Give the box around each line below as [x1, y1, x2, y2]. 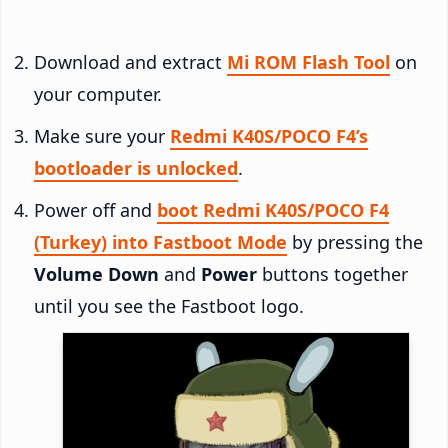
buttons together [257, 261, 408, 286]
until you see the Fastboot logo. [34, 293, 304, 318]
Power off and [34, 197, 157, 222]
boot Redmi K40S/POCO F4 [157, 197, 389, 222]
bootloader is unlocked [34, 155, 238, 180]
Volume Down [34, 261, 159, 286]
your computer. [34, 81, 162, 106]
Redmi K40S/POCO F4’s [170, 123, 368, 148]
